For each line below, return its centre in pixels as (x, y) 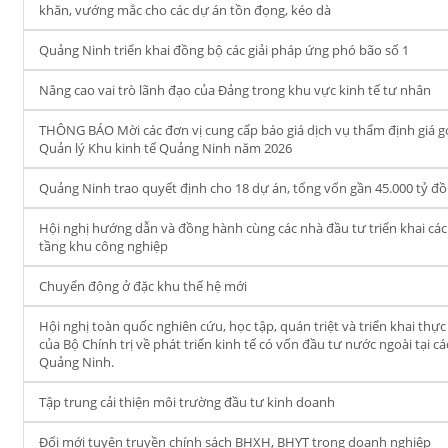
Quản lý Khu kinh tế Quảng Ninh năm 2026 (165, 148)
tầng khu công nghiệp (103, 246)
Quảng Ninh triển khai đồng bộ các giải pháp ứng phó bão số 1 (224, 50)
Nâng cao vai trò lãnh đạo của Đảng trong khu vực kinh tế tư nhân (235, 90)
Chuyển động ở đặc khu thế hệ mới (143, 286)
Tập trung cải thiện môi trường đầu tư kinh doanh (187, 402)
